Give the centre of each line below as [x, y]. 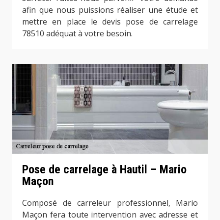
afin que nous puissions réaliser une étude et [110, 10]
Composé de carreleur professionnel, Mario [110, 203]
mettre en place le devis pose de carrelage [110, 22]
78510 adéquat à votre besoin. [77, 34]
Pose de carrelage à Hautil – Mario [104, 169]
